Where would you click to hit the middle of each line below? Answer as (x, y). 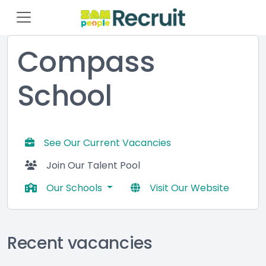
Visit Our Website (189, 188)
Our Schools (75, 188)
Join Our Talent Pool (93, 165)
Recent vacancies (80, 243)
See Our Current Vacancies (107, 142)
